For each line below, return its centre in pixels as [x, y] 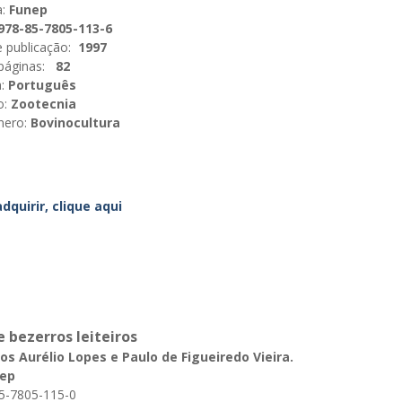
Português [40, 85]
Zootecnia [42, 104]
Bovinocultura [74, 122]
